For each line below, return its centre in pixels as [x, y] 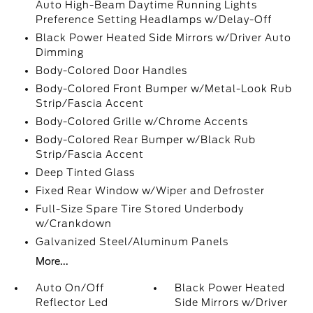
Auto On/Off [70, 288]
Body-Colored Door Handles [111, 71]
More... [52, 261]
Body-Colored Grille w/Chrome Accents [141, 122]
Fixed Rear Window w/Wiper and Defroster [150, 191]
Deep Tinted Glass [85, 173]
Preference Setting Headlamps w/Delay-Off [153, 20]
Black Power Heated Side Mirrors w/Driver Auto [163, 38]
